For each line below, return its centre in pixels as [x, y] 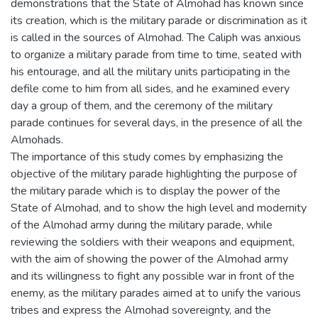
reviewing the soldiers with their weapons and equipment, [153, 242]
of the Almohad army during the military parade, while [142, 225]
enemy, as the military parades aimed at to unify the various [156, 293]
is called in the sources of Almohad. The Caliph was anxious [156, 37]
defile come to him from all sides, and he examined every [150, 88]
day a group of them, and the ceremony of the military [142, 105]
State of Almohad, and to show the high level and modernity [159, 208]
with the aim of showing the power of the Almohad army [149, 259]
